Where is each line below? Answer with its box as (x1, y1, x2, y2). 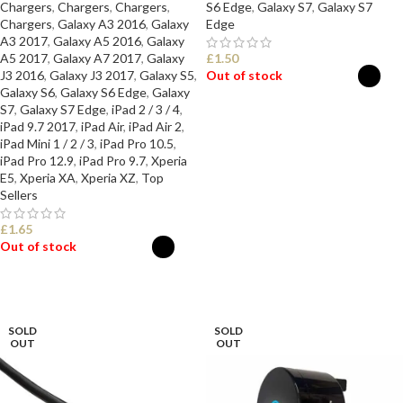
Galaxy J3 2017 (49, 67, 134, 83)
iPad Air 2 (129, 119, 182, 134)
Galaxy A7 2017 (53, 50, 141, 66)
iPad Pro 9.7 (79, 153, 146, 168)
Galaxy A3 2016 (58, 16, 146, 31)
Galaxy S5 (139, 67, 194, 83)
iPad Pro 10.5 (100, 136, 174, 151)
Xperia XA (20, 170, 76, 185)
